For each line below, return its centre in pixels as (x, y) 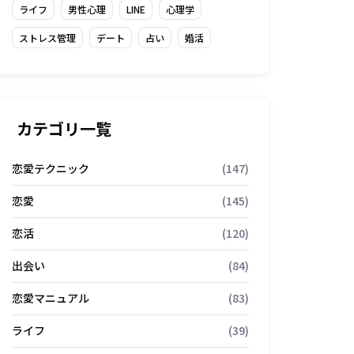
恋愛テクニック (51, 168)
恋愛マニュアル (51, 298)
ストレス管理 (47, 38)
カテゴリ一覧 (64, 128)
